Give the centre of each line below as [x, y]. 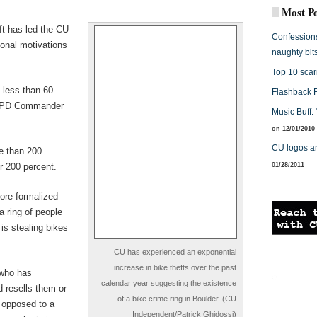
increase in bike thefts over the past [175, 267]
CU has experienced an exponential [175, 252]
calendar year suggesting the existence [169, 283]
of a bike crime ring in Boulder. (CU [177, 299]
